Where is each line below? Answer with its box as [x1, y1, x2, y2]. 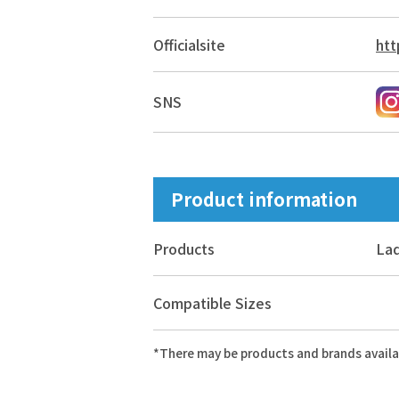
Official [153, 33, 199, 55]
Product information [171, 185, 357, 212]
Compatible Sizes [153, 291, 272, 313]
